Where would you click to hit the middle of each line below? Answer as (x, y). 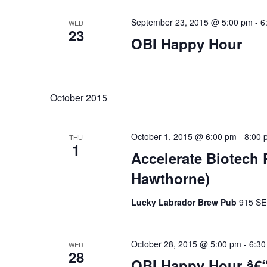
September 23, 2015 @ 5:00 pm (192, 22)
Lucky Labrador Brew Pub (185, 202)
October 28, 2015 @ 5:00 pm (186, 244)
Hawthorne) (170, 178)
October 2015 (79, 97)
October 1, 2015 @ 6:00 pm (184, 136)
